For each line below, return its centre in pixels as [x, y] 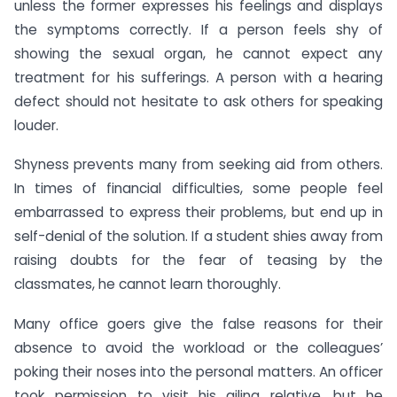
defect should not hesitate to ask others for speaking [198, 101]
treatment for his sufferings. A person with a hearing [198, 77]
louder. [36, 125]
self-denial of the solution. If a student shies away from [198, 237]
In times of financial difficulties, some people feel [198, 189]
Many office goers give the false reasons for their [198, 324]
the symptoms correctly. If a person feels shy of [198, 29]
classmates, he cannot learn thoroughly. [148, 284]
